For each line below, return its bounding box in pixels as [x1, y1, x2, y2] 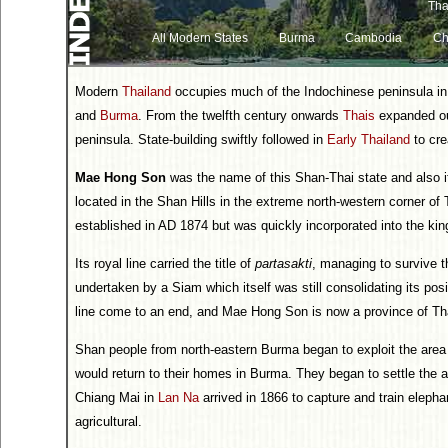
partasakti [255, 256, 312, 271]
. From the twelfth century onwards [138, 108, 343, 123]
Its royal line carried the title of [75, 256, 255, 271]
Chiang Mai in [75, 390, 158, 405]
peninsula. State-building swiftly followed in [75, 132, 327, 147]
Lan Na [158, 390, 199, 405]
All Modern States [151, 31, 248, 45]
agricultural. [75, 414, 142, 429]
